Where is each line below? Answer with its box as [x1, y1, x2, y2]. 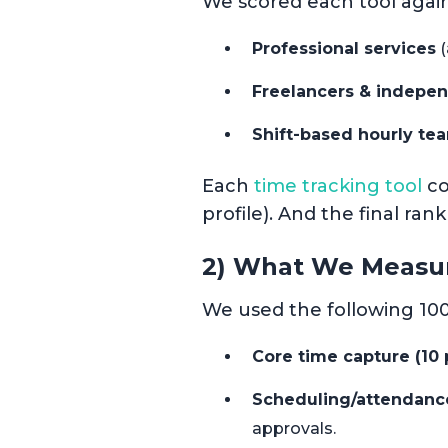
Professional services [252, 39, 436, 59]
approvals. [252, 419, 336, 439]
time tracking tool [254, 175, 422, 198]
